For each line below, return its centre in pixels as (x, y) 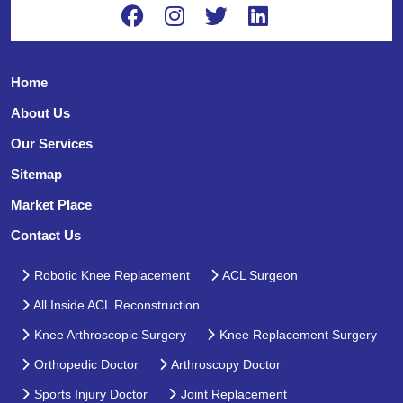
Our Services (52, 143)
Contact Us (46, 235)
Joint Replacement (232, 394)
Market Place (51, 204)
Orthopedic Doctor (85, 364)
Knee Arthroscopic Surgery (108, 334)
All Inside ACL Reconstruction (115, 304)
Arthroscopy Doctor (224, 364)
